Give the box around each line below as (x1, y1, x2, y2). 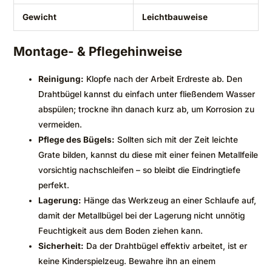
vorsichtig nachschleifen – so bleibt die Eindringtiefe (38, 165, 241, 175)
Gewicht (22, 12, 56, 22)
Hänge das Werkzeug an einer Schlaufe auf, (81, 195, 257, 205)
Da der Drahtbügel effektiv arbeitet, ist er (84, 240, 248, 251)
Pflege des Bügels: (38, 134, 115, 144)
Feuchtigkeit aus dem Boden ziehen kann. (38, 225, 203, 236)
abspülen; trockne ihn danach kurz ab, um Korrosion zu (38, 104, 255, 114)
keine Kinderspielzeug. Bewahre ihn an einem (38, 256, 216, 266)
